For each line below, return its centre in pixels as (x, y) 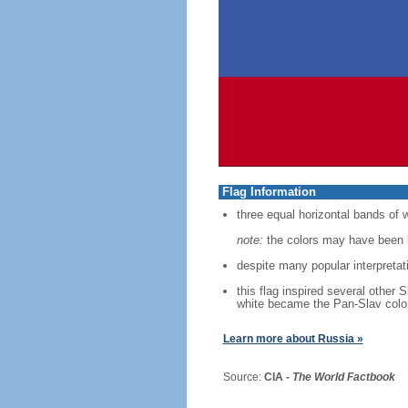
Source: (236, 377)
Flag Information (269, 192)
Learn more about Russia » (293, 339)
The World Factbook (343, 377)
